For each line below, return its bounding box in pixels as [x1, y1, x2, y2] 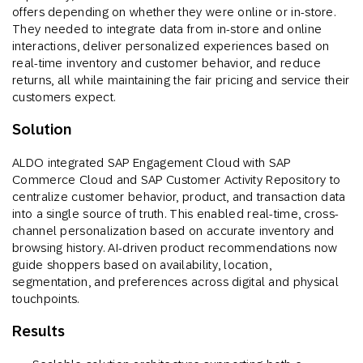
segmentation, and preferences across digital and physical [12, 275, 340, 289]
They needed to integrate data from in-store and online [12, 22, 322, 36]
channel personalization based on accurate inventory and [12, 224, 335, 238]
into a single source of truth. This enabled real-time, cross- [12, 207, 340, 221]
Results [12, 322, 66, 340]
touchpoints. [12, 292, 79, 306]
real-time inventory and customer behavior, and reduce [12, 56, 321, 70]
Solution [12, 121, 72, 139]
